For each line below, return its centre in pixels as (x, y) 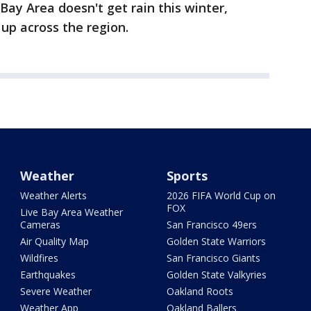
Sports (187, 176)
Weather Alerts (54, 195)
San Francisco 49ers (211, 225)
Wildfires (40, 258)
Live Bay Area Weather (72, 212)
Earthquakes (48, 275)
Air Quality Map (55, 241)
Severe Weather (56, 291)
